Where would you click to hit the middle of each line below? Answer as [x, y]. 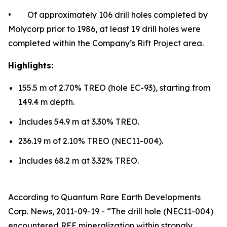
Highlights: [31, 65]
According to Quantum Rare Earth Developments [104, 197]
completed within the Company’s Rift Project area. [106, 43]
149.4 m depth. [46, 102]
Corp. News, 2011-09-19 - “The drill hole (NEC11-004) [111, 211]
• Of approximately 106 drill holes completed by [108, 14]
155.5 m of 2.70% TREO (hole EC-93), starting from [114, 87]
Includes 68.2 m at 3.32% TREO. [79, 160]
